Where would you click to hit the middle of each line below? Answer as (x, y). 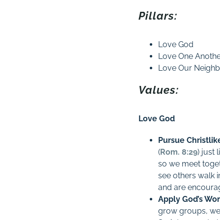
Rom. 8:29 (179, 152)
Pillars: (158, 16)
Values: (159, 90)
